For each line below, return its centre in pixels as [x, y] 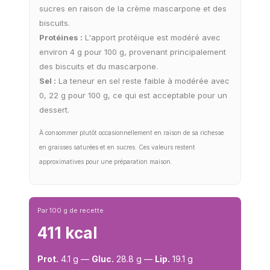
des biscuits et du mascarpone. [99, 67]
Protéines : [61, 38]
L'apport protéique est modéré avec [152, 38]
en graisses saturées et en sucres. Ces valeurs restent [117, 148]
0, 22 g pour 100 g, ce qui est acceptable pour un [133, 96]
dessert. [54, 110]
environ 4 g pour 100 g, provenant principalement [133, 52]
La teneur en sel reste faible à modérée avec [143, 81]
